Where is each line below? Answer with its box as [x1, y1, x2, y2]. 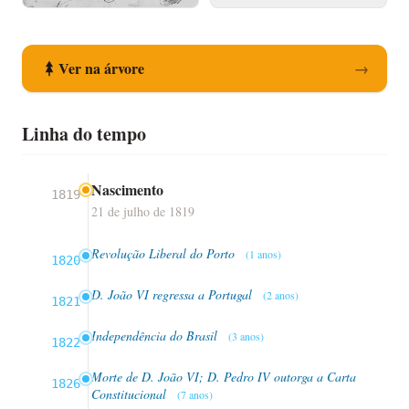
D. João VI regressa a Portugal [91, 285, 256, 303]
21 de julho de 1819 [91, 202, 194, 220]
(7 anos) [177, 386, 213, 402]
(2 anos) [263, 287, 299, 302]
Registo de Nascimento [60, 9, 161, 25]
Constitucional [91, 384, 170, 403]
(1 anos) [246, 246, 281, 261]
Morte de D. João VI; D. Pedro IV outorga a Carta [91, 367, 356, 385]
